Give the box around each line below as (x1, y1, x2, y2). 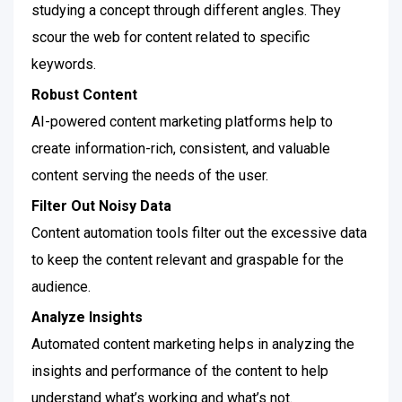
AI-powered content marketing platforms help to (31, 113, 333, 130)
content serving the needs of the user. (31, 167, 268, 184)
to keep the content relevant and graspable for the (31, 251, 344, 268)
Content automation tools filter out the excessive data (31, 224, 367, 241)
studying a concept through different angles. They (31, 2, 341, 19)
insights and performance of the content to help (31, 363, 328, 380)
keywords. (31, 56, 96, 73)
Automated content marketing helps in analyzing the (31, 336, 354, 353)
